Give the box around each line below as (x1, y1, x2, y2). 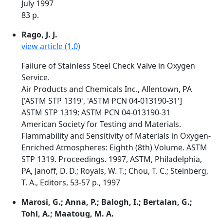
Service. (21, 72, 50, 83)
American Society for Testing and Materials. (21, 119, 181, 129)
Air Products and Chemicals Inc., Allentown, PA (21, 84, 192, 94)
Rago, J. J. (21, 29, 57, 40)
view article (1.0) (21, 41, 80, 52)
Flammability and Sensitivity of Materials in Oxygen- (21, 130, 211, 141)
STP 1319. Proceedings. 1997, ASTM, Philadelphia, (21, 154, 202, 164)
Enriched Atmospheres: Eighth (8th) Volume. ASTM (21, 142, 207, 153)
